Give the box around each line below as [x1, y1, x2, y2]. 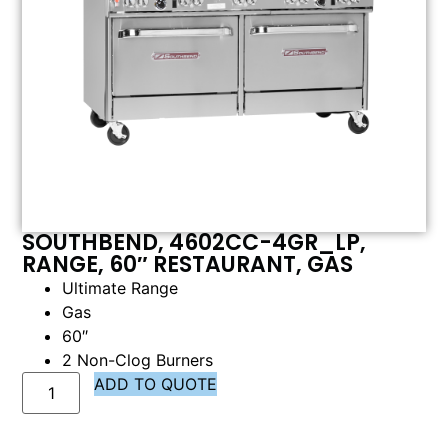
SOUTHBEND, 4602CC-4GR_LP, [22, 227, 367, 259]
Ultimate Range [62, 278, 179, 299]
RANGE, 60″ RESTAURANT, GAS [22, 249, 354, 281]
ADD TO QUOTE [94, 374, 218, 395]
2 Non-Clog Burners [62, 350, 214, 371]
